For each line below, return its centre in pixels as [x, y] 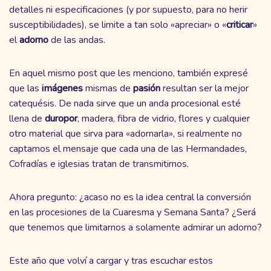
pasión [147, 88]
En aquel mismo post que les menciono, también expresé [129, 73]
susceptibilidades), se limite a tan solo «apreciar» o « [118, 24]
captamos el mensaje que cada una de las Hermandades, [128, 149]
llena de [27, 118]
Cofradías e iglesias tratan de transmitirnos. [99, 164]
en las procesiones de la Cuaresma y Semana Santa [117, 212]
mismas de [108, 88]
